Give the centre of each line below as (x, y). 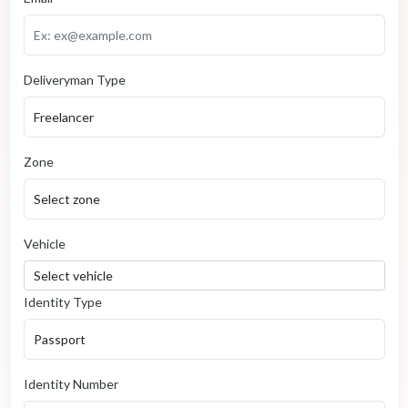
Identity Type (62, 302)
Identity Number (71, 384)
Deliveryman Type (74, 79)
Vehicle (44, 243)
